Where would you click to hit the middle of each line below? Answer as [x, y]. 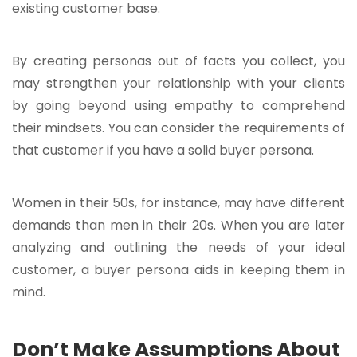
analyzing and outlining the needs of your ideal [178, 248]
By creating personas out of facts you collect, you [178, 61]
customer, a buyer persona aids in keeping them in [178, 270]
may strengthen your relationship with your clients [178, 84]
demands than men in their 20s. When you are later [178, 226]
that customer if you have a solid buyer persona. [163, 151]
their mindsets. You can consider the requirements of [178, 128]
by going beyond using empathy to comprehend [178, 106]
